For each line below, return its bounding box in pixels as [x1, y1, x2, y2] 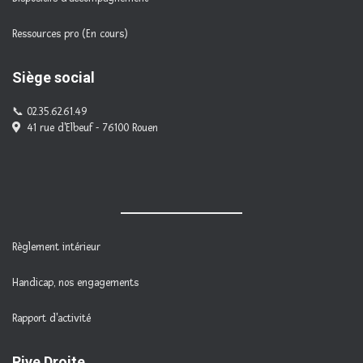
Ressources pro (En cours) [12, 28, 128, 41]
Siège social [12, 69, 95, 86]
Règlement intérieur [12, 241, 100, 254]
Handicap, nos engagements [12, 276, 139, 289]
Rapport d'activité [12, 312, 91, 325]
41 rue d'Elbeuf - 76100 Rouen [27, 122, 158, 135]
